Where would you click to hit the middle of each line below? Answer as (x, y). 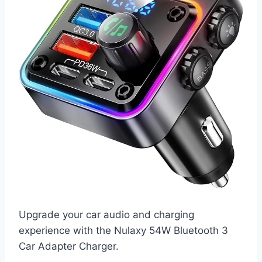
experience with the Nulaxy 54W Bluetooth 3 (123, 231)
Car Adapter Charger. (69, 247)
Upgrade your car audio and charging (106, 215)
